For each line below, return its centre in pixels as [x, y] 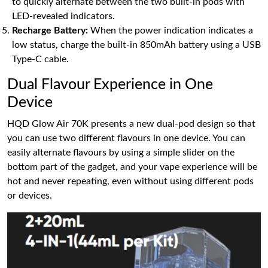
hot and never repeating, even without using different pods [130, 181]
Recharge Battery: [50, 31]
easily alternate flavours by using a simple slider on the [121, 153]
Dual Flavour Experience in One [110, 85]
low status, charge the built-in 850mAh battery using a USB [136, 45]
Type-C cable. [40, 59]
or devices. [30, 196]
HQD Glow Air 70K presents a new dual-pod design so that [131, 124]
